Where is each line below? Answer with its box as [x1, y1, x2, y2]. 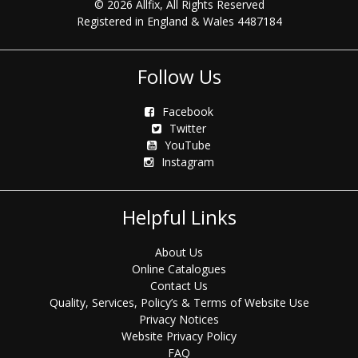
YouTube [165, 137, 211, 153]
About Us [155, 245, 203, 260]
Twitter [169, 121, 206, 136]
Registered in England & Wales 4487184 [76, 14, 282, 29]
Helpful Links [121, 204, 237, 230]
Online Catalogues [132, 261, 226, 276]
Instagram [161, 154, 214, 169]
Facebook [162, 104, 213, 119]
